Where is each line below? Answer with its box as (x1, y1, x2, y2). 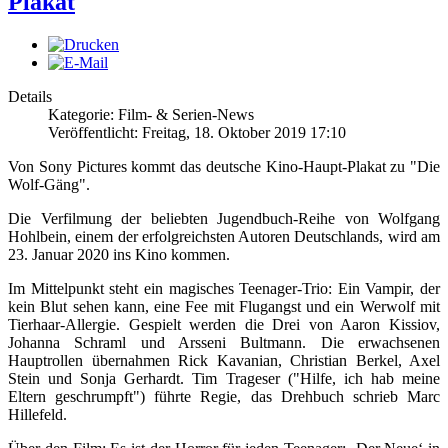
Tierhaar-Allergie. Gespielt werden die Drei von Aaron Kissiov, (8, 316, 440, 334)
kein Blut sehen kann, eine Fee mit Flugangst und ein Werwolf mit (8, 298, 440, 316)
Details (8, 88, 52, 106)
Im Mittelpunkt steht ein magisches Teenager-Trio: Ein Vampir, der (8, 280, 440, 298)
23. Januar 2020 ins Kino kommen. (8, 246, 230, 264)
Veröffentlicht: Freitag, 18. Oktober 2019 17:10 (48, 124, 346, 142)
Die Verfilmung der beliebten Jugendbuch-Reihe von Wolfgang (8, 210, 440, 228)
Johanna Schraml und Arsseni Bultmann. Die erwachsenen (8, 334, 440, 352)
